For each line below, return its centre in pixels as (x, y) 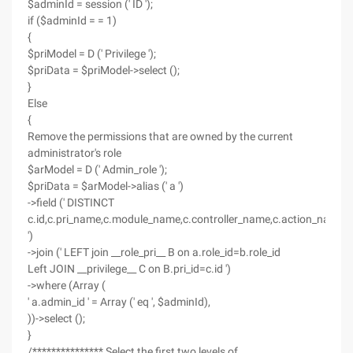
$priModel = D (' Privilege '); (92, 54)
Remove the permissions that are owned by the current (160, 136)
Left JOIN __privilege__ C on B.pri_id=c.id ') (129, 269)
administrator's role (74, 153)
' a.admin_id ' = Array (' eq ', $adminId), (119, 302)
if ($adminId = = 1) (72, 20)
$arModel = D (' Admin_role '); (97, 169)
